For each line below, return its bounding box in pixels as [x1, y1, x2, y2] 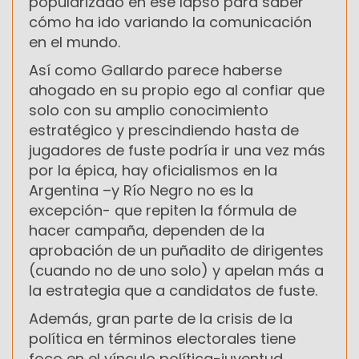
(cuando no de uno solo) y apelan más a [29, 260, 324, 281]
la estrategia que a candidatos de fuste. [29, 280, 317, 301]
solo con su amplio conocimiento [29, 100, 268, 121]
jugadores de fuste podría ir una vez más [29, 140, 325, 161]
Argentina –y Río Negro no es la [29, 180, 253, 201]
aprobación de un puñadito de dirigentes [29, 240, 324, 261]
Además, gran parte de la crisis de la [29, 309, 292, 329]
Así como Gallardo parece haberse [29, 60, 282, 81]
